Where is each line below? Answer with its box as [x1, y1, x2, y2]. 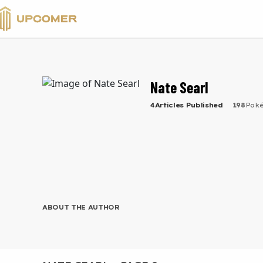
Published [184, 101, 223, 109]
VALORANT [29, 10, 64, 21]
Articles [154, 101, 184, 109]
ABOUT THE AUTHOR [42, 203, 120, 211]
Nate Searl [150, 78, 208, 96]
